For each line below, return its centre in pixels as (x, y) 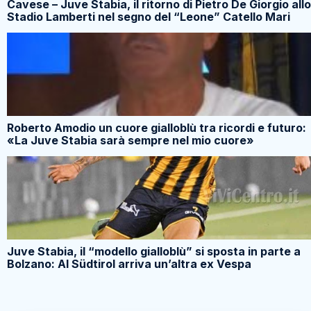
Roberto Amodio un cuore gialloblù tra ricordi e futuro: (157, 128)
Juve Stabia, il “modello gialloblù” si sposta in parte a (154, 252)
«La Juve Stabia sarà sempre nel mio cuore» (131, 141)
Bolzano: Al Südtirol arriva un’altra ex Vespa (129, 264)
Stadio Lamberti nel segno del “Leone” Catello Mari (149, 17)
